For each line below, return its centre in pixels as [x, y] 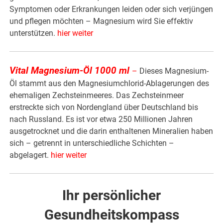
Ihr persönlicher [111, 196]
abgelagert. [30, 155]
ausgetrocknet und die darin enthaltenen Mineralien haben [111, 131]
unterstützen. [34, 33]
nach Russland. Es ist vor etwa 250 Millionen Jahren [101, 119]
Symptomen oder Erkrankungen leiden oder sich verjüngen [111, 9]
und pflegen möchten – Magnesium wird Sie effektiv [102, 21]
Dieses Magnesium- [173, 71]
